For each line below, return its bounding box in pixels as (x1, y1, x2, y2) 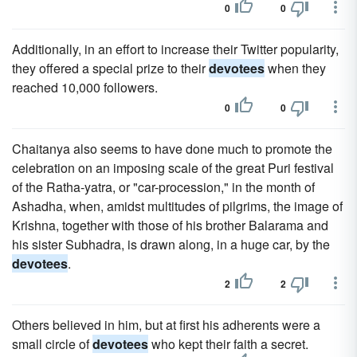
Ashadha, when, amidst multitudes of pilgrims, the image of (12, 197, 343, 215)
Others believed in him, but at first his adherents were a (12, 316, 320, 334)
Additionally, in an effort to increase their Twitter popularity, (12, 40, 339, 58)
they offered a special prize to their (12, 59, 209, 77)
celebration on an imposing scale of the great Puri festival (12, 159, 334, 177)
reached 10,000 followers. (12, 78, 158, 96)
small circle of (12, 335, 92, 353)
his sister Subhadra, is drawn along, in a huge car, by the (12, 235, 330, 253)
